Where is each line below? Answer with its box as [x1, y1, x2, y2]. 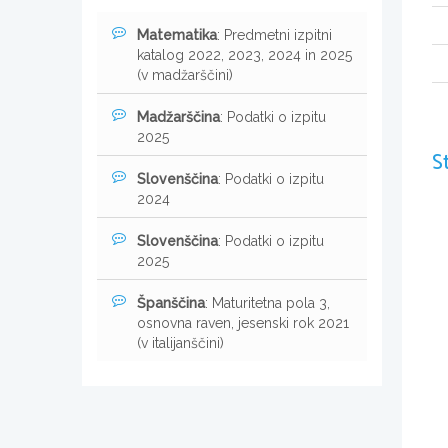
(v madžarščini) [137, 66, 233, 83]
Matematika [137, 26, 217, 43]
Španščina [137, 294, 205, 311]
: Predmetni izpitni [217, 26, 332, 43]
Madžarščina [137, 108, 220, 125]
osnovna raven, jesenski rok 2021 [137, 314, 349, 331]
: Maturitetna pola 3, [205, 294, 330, 311]
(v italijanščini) [137, 334, 224, 351]
